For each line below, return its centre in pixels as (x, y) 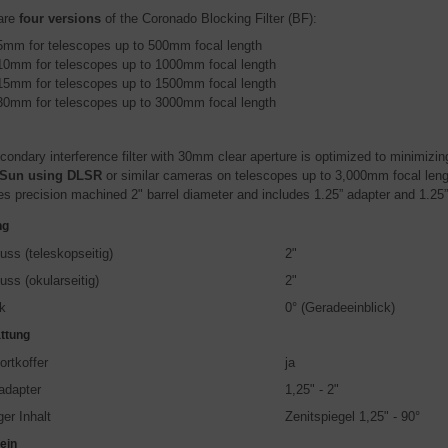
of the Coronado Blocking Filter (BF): (209, 18)
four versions (58, 18)
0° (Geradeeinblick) (340, 307)
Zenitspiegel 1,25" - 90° (352, 416)
